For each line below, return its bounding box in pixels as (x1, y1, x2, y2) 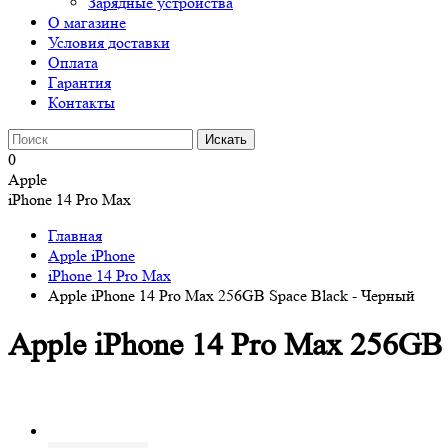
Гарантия (48, 73, 111, 92)
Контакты (48, 93, 115, 112)
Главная (48, 226, 102, 245)
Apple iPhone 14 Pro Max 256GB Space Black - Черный (48, 286, 415, 305)
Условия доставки (48, 33, 170, 52)
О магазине (48, 13, 126, 32)
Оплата (48, 53, 98, 72)
